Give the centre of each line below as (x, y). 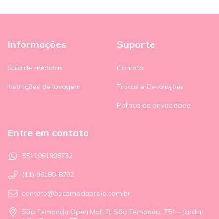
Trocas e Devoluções (150, 86)
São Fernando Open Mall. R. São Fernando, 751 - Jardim (113, 212)
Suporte (136, 44)
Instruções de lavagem (44, 86)
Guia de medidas (35, 68)
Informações (37, 44)
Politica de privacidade (154, 105)
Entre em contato (48, 132)
